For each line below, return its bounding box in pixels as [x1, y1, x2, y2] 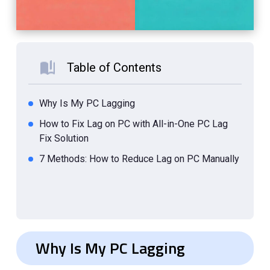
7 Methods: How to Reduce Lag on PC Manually [39, 153, 240, 165]
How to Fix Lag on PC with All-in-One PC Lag [39, 118, 228, 130]
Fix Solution [39, 133, 89, 145]
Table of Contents [67, 60, 162, 75]
